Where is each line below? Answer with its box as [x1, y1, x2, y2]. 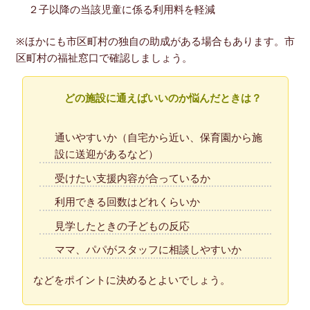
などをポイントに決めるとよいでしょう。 [33, 272, 230, 286]
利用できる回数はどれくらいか [55, 194, 200, 209]
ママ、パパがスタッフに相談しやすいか [55, 242, 241, 257]
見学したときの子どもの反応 [55, 218, 190, 232]
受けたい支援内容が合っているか [55, 170, 210, 185]
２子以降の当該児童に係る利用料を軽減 [28, 1, 215, 16]
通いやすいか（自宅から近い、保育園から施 [55, 130, 262, 145]
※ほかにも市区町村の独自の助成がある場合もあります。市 [15, 34, 295, 48]
